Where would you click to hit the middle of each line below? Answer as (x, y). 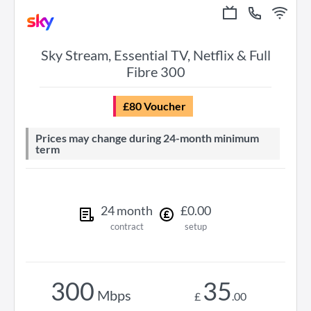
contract (127, 226)
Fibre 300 (155, 72)
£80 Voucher (157, 106)
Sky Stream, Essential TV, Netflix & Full (155, 55)
